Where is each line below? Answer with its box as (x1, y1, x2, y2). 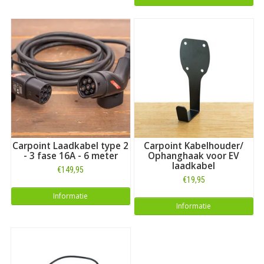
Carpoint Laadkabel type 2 (12, 139, 128, 152)
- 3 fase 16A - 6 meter (23, 149, 118, 162)
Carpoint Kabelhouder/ (144, 139, 243, 152)
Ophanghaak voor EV (148, 149, 239, 162)
